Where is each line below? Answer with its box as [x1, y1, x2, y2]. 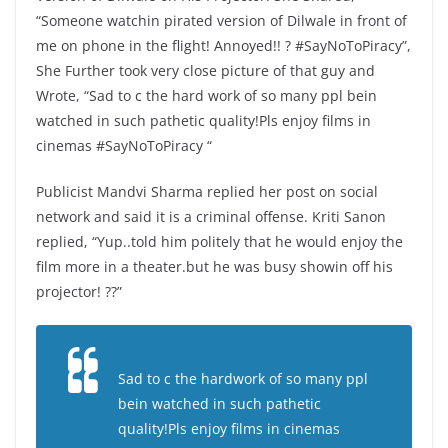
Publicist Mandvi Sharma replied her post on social [36, 182, 378, 201]
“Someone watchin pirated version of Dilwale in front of [36, 11, 407, 30]
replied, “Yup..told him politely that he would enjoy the [36, 232, 403, 251]
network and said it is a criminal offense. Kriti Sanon [36, 207, 386, 226]
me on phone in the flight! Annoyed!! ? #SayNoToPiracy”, [36, 36, 411, 55]
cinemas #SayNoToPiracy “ [36, 136, 212, 155]
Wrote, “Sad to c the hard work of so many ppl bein [36, 86, 377, 105]
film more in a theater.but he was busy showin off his [36, 257, 393, 276]
